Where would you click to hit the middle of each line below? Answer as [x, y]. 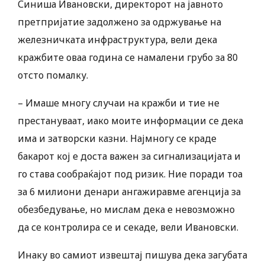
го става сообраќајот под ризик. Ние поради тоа [130, 174]
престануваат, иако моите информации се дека [130, 121]
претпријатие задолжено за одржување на [119, 22]
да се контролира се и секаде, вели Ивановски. [128, 227]
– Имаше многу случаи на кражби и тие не [119, 103]
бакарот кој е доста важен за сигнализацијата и [129, 156]
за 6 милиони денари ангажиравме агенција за [129, 192]
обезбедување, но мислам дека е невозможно [126, 210]
